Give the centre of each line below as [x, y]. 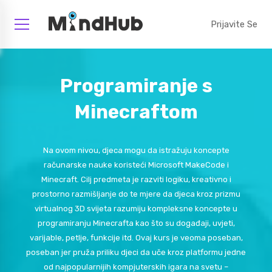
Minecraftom [136, 112]
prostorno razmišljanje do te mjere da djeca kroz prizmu [136, 194]
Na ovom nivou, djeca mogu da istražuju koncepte [136, 150]
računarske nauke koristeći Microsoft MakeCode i [136, 165]
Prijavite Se [234, 24]
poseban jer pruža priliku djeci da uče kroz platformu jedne [136, 252]
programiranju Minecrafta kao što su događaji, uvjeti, [136, 223]
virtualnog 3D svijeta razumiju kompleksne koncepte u [136, 209]
